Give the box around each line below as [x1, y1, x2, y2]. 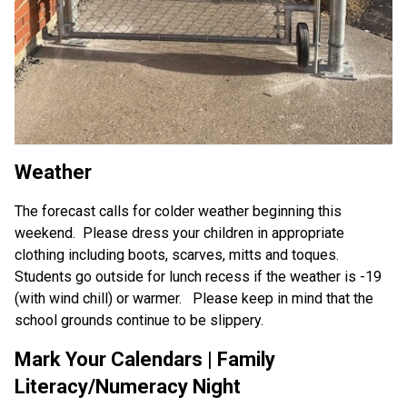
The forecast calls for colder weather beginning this [15, 203, 342, 221]
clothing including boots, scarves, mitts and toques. [15, 246, 342, 264]
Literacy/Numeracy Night [15, 375, 241, 399]
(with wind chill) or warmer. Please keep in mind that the [15, 290, 373, 308]
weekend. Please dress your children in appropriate [15, 224, 344, 243]
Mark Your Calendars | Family [15, 348, 275, 372]
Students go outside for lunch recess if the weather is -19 [15, 268, 382, 286]
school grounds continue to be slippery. [15, 312, 263, 330]
